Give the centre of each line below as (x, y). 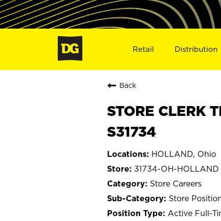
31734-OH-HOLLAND (177, 168)
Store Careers (176, 183)
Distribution (196, 49)
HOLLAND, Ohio (184, 154)
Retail (143, 49)
